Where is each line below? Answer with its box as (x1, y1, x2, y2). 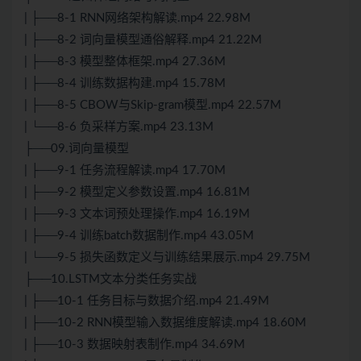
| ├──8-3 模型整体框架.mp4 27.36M (24, 56, 226, 68)
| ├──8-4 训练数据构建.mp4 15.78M (24, 77, 226, 90)
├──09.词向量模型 (24, 143, 129, 156)
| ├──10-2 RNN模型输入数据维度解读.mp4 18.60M (24, 317, 306, 330)
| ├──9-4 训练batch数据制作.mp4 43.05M (24, 230, 254, 243)
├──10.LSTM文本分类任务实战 (24, 273, 197, 286)
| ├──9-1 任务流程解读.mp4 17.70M (24, 164, 226, 177)
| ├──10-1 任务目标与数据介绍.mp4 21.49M (24, 295, 269, 308)
